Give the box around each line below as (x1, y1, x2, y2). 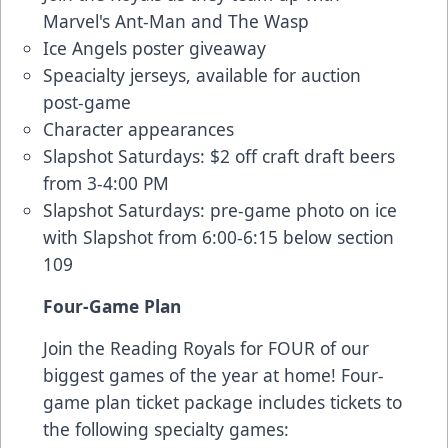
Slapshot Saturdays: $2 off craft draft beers (43, 143, 395, 168)
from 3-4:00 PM (43, 170, 169, 195)
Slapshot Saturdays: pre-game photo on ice (43, 197, 397, 222)
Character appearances (43, 116, 234, 141)
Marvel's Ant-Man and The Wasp (43, 8, 309, 33)
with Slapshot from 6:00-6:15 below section (43, 224, 394, 249)
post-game (43, 89, 131, 114)
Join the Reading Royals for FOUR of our (43, 335, 369, 360)
